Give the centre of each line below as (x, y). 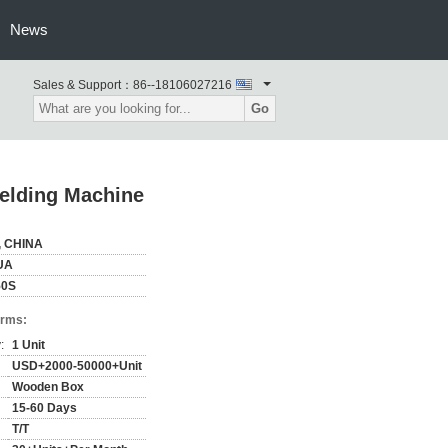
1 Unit (28, 345)
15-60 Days (44, 408)
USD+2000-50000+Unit (77, 366)
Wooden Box (48, 387)
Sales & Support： (83, 85)
